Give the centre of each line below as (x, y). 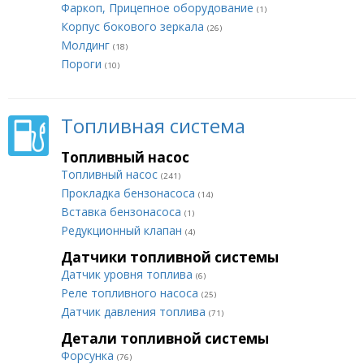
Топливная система (153, 126)
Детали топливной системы (165, 338)
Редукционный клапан (123, 230)
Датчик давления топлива (135, 312)
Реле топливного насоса (131, 293)
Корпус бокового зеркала (134, 26)
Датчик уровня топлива (128, 274)
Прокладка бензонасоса (130, 193)
